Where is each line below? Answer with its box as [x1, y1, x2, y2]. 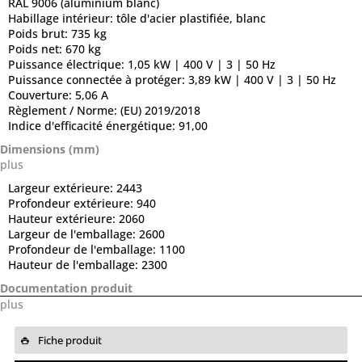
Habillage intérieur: [8, 11, 116, 26]
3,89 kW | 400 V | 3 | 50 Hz [188, 72, 336, 87]
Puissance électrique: [8, 57, 128, 72]
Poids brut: [8, 26, 71, 41]
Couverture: [8, 87, 75, 103]
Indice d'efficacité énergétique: [8, 118, 179, 133]
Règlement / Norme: [8, 103, 120, 118]
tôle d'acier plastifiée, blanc [116, 11, 266, 26]
